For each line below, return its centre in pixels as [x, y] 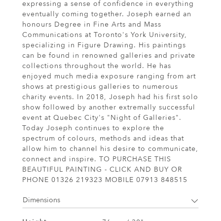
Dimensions [41, 200]
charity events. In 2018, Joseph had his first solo [110, 97]
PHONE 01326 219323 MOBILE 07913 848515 [105, 180]
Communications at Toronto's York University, [105, 35]
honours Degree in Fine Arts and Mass [92, 24]
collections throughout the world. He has [97, 66]
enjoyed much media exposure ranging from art [109, 76]
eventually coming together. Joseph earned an [107, 14]
